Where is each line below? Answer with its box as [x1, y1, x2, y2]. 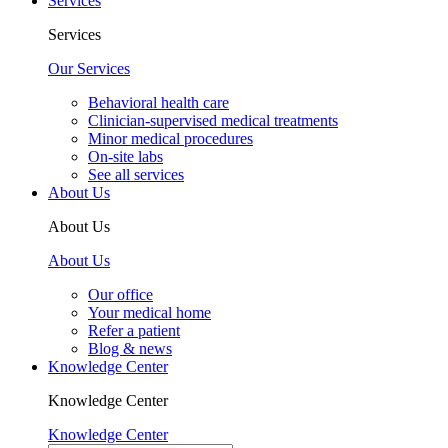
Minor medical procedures [88, 130, 253, 148]
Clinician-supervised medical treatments [88, 112, 338, 130]
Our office [88, 286, 153, 304]
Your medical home [88, 304, 211, 322]
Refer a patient [88, 322, 180, 340]
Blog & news [88, 340, 172, 358]
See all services [88, 166, 184, 184]
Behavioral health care [88, 94, 229, 112]
